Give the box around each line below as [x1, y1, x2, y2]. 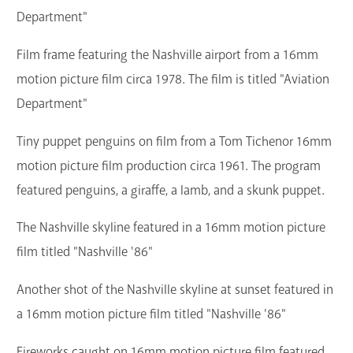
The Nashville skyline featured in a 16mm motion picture [17, 219, 325, 236]
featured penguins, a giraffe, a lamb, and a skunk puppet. [17, 181, 325, 199]
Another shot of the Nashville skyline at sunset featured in [17, 281, 333, 299]
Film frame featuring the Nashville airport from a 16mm [17, 46, 318, 63]
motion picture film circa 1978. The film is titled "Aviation [17, 70, 329, 87]
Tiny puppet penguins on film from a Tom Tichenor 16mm [17, 132, 332, 150]
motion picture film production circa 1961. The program [17, 157, 321, 174]
